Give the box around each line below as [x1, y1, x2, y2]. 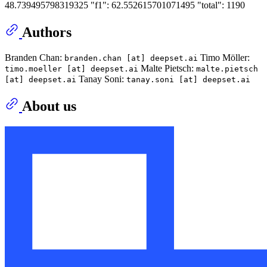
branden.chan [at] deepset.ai [64, 54, 198, 63]
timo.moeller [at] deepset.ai [5, 64, 138, 74]
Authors [22, 24, 72, 41]
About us [22, 98, 76, 114]
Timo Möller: [198, 52, 250, 63]
